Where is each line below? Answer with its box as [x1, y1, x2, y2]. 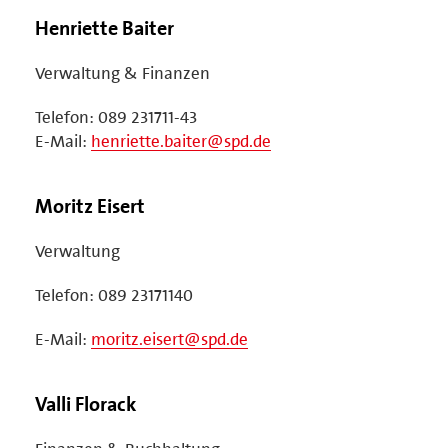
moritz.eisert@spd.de [91, 327, 248, 350]
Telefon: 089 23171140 [35, 283, 193, 306]
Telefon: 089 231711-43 [35, 105, 197, 128]
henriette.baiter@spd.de [91, 129, 271, 152]
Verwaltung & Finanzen [35, 61, 210, 84]
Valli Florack [35, 390, 136, 417]
